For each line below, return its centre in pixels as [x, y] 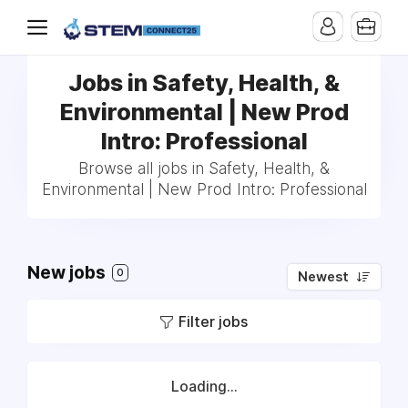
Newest [323, 277]
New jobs [68, 273]
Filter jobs [213, 321]
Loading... [204, 387]
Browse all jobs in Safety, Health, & [204, 168]
